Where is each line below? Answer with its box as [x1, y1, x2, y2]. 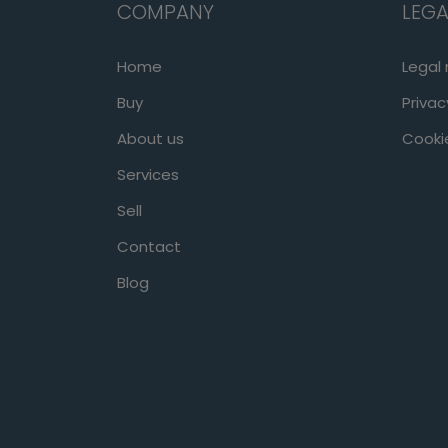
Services [117, 163, 179, 185]
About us [117, 127, 184, 149]
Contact [117, 235, 181, 257]
